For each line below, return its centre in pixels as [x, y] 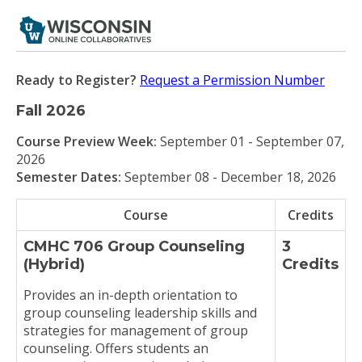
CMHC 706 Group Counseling [134, 246]
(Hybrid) [54, 264]
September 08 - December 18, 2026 [230, 177]
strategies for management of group [136, 330]
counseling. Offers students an [116, 348]
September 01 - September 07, [252, 141]
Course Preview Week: [88, 141]
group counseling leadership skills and [140, 313]
